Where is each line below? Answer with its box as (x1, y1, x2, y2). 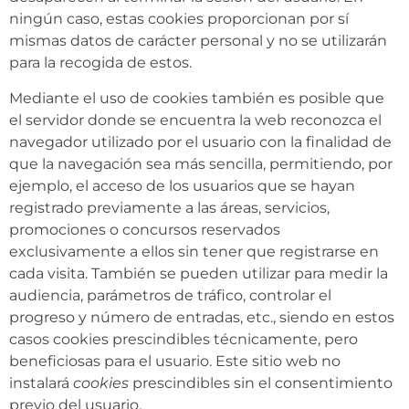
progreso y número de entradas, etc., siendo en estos (9, 308, 394, 326)
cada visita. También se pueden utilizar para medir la (9, 264, 388, 282)
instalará (9, 373, 73, 392)
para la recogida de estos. (9, 54, 192, 72)
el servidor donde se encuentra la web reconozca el (9, 110, 382, 129)
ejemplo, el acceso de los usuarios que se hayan (9, 176, 355, 194)
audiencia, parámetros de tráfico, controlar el (9, 286, 331, 304)
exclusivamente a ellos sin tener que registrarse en (9, 242, 379, 260)
